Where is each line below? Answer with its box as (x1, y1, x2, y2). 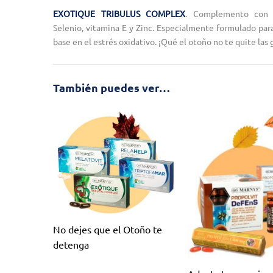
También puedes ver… (53, 80, 170, 94)
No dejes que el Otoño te (53, 223, 162, 236)
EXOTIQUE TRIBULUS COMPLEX (53, 8, 185, 19)
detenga (53, 238, 89, 251)
